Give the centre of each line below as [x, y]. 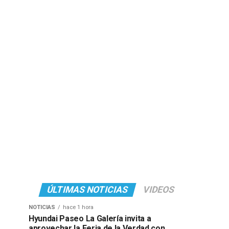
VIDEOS [158, 190]
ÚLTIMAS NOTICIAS [87, 190]
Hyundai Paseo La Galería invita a [90, 219]
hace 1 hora [78, 207]
